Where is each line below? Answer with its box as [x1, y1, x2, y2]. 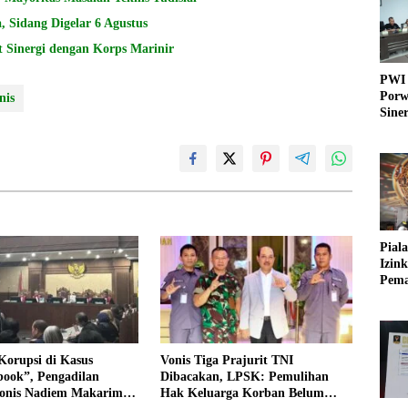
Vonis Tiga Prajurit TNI [159, 353, 293, 368]
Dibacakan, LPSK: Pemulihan [159, 370, 329, 384]
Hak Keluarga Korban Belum [159, 386, 324, 401]
